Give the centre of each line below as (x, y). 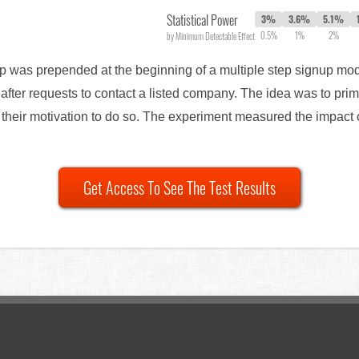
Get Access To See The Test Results (179, 188)
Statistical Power (202, 20)
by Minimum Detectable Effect (211, 36)
